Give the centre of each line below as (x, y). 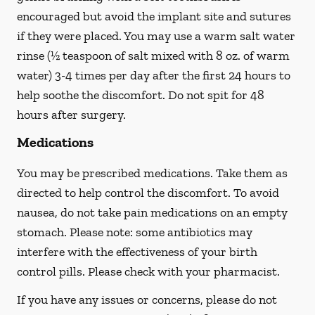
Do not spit (198, 95)
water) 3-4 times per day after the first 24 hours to (154, 75)
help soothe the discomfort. (92, 95)
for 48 (248, 95)
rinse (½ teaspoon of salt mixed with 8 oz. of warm (153, 56)
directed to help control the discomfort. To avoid (148, 193)
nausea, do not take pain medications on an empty (152, 212)
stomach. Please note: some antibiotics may (135, 232)
